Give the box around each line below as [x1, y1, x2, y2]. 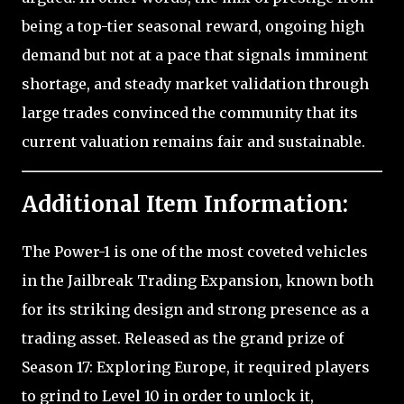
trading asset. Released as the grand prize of [22, 328, 344, 347]
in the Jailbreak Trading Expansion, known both [22, 271, 373, 289]
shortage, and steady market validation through [22, 74, 369, 93]
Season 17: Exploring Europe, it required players [22, 357, 370, 376]
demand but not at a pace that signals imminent [22, 45, 368, 64]
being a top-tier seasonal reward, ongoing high [22, 16, 364, 35]
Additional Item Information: [22, 189, 348, 218]
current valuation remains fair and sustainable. [22, 132, 365, 151]
